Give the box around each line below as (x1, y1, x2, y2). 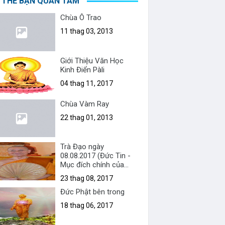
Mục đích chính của (60, 160, 125, 170)
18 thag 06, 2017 (60, 201, 114, 210)
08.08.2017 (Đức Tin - (60, 151, 131, 161)
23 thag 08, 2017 (60, 174, 114, 183)
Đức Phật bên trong (60, 187, 125, 197)
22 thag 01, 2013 (60, 113, 114, 122)
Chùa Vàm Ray (60, 99, 109, 108)
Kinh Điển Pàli (60, 65, 105, 74)
